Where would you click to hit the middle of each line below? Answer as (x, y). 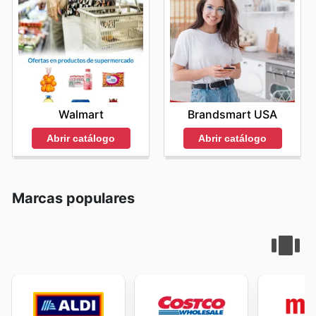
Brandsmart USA (232, 115)
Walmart (81, 115)
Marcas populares (73, 198)
